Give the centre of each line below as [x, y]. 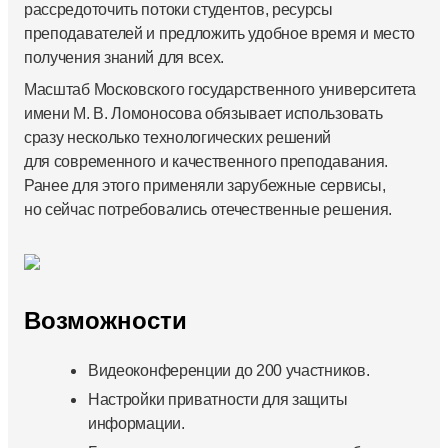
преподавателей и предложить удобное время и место [220, 34]
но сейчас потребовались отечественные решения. [208, 210]
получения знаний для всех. [124, 58]
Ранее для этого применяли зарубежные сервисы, [205, 186]
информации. [136, 424]
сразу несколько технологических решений [178, 138]
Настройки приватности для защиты [218, 400]
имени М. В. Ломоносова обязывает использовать [203, 114]
